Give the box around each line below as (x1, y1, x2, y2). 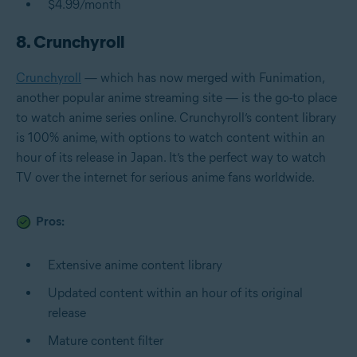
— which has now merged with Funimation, (81, 69, 324, 85)
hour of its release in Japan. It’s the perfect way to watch (16, 149, 326, 165)
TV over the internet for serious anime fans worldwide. (16, 169, 315, 185)
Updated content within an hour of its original (48, 284, 303, 300)
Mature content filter (48, 332, 163, 348)
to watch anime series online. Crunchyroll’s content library (16, 109, 336, 125)
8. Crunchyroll (16, 30, 124, 53)
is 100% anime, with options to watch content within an (16, 129, 325, 145)
